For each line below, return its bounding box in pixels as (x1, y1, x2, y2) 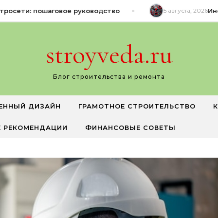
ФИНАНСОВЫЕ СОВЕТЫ (85, 124, 176, 131)
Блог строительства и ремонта (53, 73, 165, 80)
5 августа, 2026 (152, 7, 197, 14)
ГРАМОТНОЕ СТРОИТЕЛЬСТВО (78, 102, 196, 110)
